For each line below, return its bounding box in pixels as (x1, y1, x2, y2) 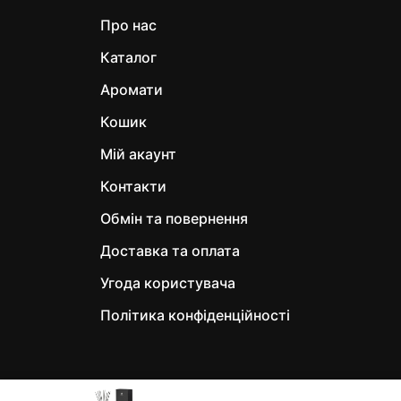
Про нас (100, 16, 157, 34)
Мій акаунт (100, 145, 176, 163)
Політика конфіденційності (100, 306, 290, 324)
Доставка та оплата (100, 242, 240, 260)
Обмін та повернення (100, 209, 248, 227)
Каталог (100, 48, 157, 66)
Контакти (100, 177, 166, 195)
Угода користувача (100, 274, 235, 292)
